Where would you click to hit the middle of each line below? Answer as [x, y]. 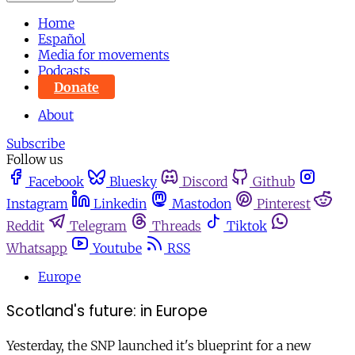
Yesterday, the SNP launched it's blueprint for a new [158, 345]
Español [62, 39]
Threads [177, 226]
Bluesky [133, 182]
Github [274, 182]
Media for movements [104, 55]
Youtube [117, 248]
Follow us [35, 160]
